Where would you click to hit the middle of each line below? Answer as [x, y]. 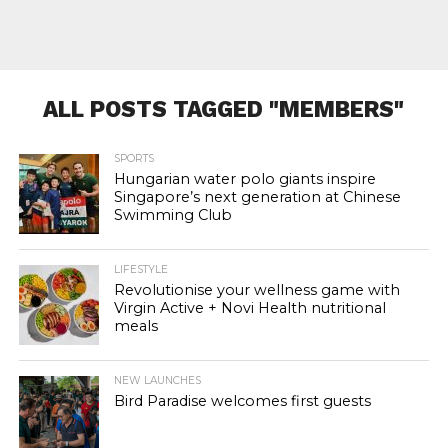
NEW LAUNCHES [157, 380]
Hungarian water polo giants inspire [244, 179]
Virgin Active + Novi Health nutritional [249, 308]
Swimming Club [172, 215]
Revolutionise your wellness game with [256, 290]
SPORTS [133, 158]
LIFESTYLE [140, 269]
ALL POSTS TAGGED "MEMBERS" [224, 109]
